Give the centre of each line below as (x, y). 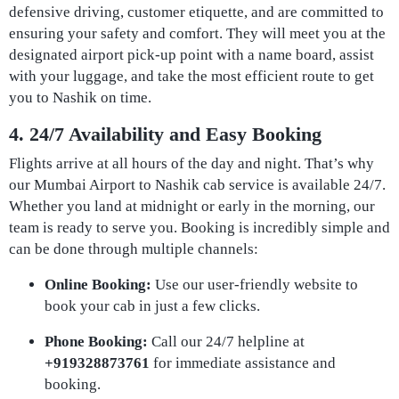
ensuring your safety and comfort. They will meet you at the (197, 33)
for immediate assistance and (243, 363)
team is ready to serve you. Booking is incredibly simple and (199, 228)
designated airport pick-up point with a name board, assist (191, 55)
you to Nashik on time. (80, 98)
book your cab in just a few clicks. (152, 306)
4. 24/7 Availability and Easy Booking (165, 134)
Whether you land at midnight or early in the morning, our (192, 206)
